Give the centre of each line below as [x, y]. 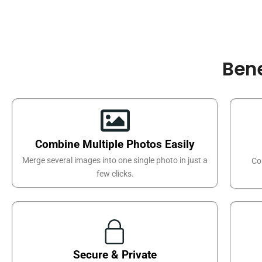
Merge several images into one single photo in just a [115, 160]
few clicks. [115, 173]
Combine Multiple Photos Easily [115, 144]
